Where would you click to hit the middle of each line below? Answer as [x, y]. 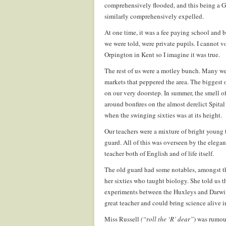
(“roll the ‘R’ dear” [167, 219]
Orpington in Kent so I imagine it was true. [162, 54]
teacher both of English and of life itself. [159, 153]
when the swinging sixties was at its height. [163, 115]
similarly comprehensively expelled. [154, 16]
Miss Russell [123, 219]
